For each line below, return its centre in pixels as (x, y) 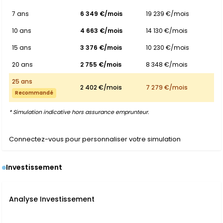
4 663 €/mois (101, 31)
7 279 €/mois (167, 87)
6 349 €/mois (101, 14)
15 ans (22, 48)
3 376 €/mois (101, 48)
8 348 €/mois (167, 64)
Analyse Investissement (52, 199)
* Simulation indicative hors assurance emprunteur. (79, 112)
